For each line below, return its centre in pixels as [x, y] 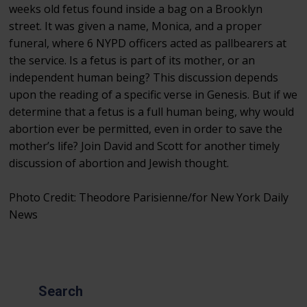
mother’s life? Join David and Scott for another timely [145, 146]
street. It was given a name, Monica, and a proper [136, 26]
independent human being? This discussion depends [144, 77]
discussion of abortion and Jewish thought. [119, 163]
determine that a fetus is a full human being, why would [152, 111]
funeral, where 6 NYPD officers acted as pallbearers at [148, 43]
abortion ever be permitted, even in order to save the [146, 128]
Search [60, 291]
